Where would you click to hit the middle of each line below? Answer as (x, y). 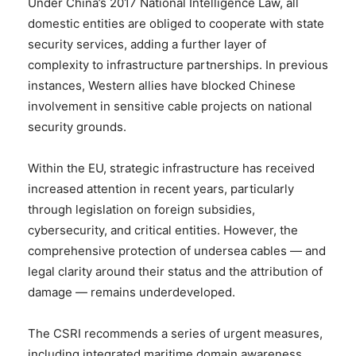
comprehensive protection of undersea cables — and (177, 250)
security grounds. (77, 126)
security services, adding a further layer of (147, 44)
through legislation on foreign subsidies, (141, 209)
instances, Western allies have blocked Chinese (162, 85)
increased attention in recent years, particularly (161, 188)
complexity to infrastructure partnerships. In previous (178, 64)
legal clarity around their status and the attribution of (175, 271)
